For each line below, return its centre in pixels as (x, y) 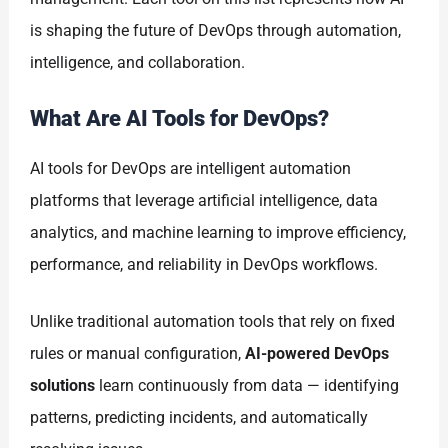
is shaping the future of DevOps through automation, (216, 31)
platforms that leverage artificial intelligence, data (204, 200)
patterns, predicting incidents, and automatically (199, 418)
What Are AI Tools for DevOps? (180, 118)
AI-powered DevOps (317, 354)
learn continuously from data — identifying (247, 386)
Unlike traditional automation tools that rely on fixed (213, 322)
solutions (63, 386)
